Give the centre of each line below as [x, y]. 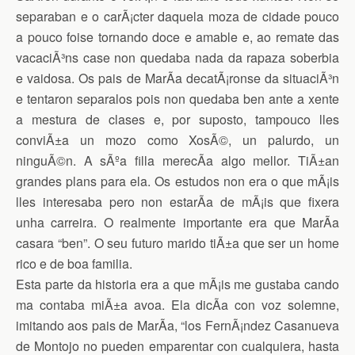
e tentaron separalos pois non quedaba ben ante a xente [177, 99]
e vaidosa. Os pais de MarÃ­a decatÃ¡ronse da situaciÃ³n [177, 78]
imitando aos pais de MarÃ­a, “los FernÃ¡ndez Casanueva [177, 325]
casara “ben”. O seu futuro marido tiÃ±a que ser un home [177, 243]
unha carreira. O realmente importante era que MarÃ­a [177, 222]
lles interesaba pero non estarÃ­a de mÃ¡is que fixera [177, 202]
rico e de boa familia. [74, 263]
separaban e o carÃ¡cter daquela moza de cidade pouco [177, 16]
